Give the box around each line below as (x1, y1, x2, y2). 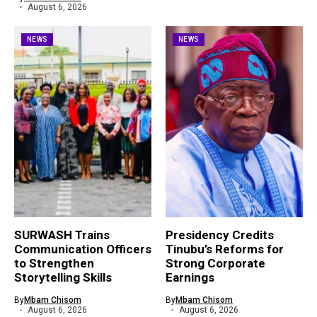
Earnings (166, 270, 214, 284)
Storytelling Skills (14, 270, 112, 284)
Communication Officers (14, 242, 151, 256)
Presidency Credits (166, 228, 274, 242)
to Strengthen (14, 256, 94, 270)
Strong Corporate (166, 256, 265, 270)
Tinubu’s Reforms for (166, 242, 284, 256)
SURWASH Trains (14, 228, 110, 242)
